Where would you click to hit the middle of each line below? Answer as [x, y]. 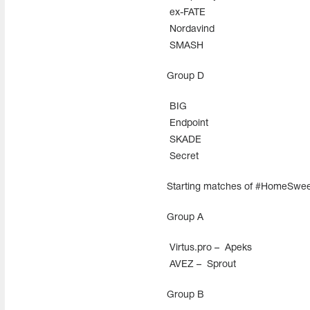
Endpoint [187, 124]
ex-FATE [186, 13]
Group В [185, 295]
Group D [185, 76]
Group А [185, 218]
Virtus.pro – [194, 248]
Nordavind [190, 29]
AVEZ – [185, 265]
